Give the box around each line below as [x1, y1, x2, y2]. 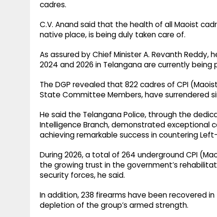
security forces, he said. [40, 170, 125, 181]
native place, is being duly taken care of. [40, 30, 186, 40]
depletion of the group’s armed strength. [40, 200, 188, 211]
